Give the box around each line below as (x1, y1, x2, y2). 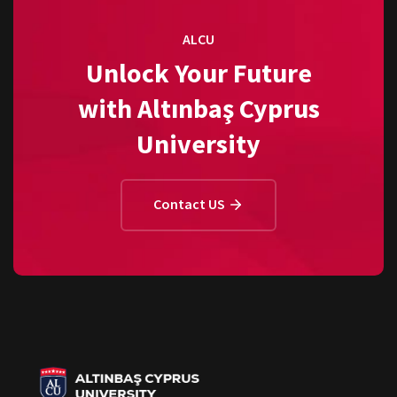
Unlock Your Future (85, 55, 312, 90)
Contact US (153, 194, 228, 213)
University (136, 126, 261, 160)
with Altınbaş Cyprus (77, 90, 320, 125)
